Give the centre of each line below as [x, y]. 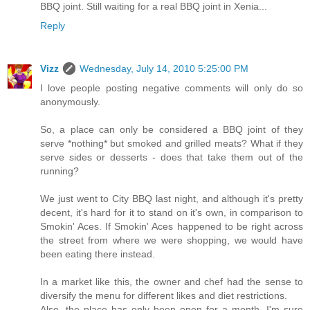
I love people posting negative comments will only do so [172, 88]
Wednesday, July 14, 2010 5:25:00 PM [164, 68]
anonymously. [70, 101]
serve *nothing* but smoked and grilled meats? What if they [172, 143]
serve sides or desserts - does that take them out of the [172, 157]
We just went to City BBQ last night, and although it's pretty [172, 198]
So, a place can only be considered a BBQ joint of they [172, 129]
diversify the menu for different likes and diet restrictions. [164, 295]
